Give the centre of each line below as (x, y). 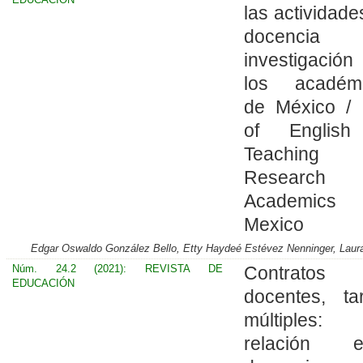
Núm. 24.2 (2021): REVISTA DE (117, 268)
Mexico (273, 224)
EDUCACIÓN (43, 283)
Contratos (284, 273)
